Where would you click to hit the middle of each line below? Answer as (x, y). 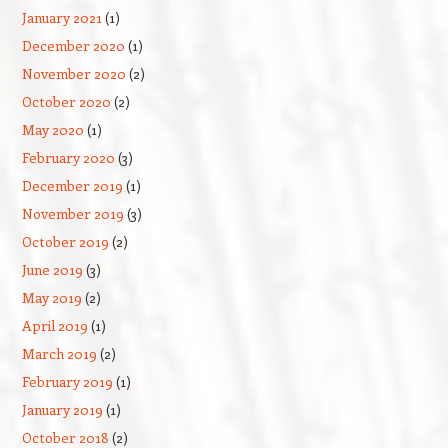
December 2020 (73, 45)
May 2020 (52, 129)
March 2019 (59, 353)
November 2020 (73, 73)
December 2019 (72, 185)
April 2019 (54, 325)
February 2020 (68, 157)
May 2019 (51, 297)
